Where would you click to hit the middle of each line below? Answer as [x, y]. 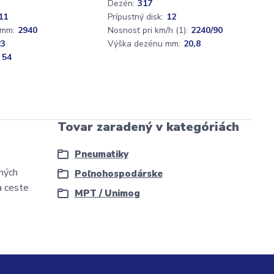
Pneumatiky [101, 154]
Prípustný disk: [135, 17]
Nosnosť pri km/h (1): [148, 30]
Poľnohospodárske [118, 174]
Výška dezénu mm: [144, 44]
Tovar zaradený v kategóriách [148, 127]
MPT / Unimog [107, 193]
